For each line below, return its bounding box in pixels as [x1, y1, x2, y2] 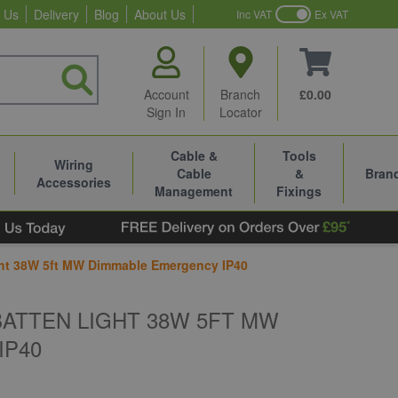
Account [143, 85, 189, 103]
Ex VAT [314, 6, 348, 21]
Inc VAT [236, 6, 272, 21]
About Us [134, 5, 186, 23]
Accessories [36, 173, 111, 191]
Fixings [276, 182, 322, 200]
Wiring [54, 155, 93, 173]
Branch [220, 85, 261, 103]
